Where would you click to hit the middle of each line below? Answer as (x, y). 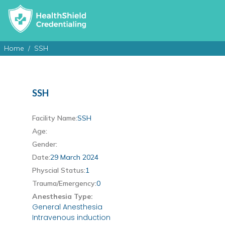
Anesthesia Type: (63, 197)
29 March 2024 (74, 157)
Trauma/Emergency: (64, 184)
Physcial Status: (59, 171)
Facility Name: (55, 118)
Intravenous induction (71, 218)
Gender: (45, 144)
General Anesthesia (67, 207)
